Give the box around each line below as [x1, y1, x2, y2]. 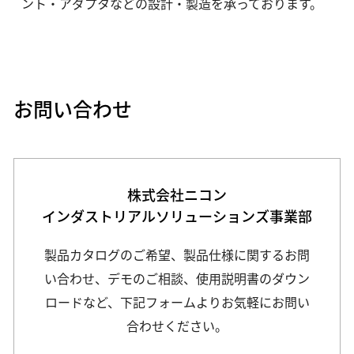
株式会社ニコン [127, 184, 227, 205]
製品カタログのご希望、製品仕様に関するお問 [44, 245, 310, 265]
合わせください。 [126, 316, 228, 336]
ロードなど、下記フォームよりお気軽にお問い [44, 292, 310, 312]
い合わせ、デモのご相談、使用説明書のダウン [44, 269, 310, 288]
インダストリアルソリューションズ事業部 [42, 205, 312, 227]
